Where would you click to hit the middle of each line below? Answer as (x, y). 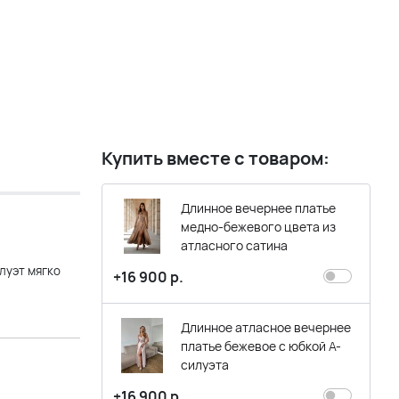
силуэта (205, 365)
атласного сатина (234, 245)
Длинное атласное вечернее (266, 327)
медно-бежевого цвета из (258, 227)
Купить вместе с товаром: (216, 158)
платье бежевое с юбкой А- (261, 346)
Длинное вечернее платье (258, 208)
